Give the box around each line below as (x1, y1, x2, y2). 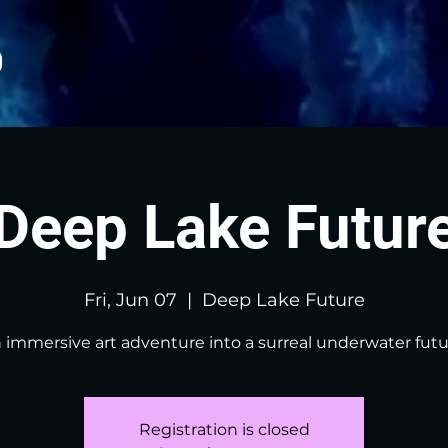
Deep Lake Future (201, 289, 365, 311)
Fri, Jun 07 (83, 289, 177, 311)
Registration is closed (138, 420, 310, 439)
